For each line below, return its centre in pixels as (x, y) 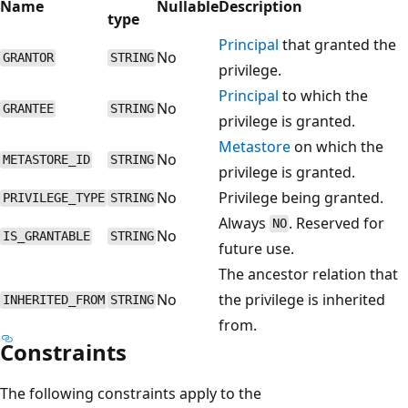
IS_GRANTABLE (46, 236)
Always (244, 223)
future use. (256, 248)
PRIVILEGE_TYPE (53, 198)
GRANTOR (28, 58)
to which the (323, 95)
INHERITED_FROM (53, 300)
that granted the (337, 44)
